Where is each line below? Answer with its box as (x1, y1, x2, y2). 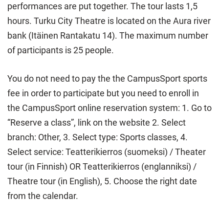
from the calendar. (7, 191, 78, 201)
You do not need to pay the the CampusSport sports (7, 73, 207, 84)
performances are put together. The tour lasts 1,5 (7, 1, 197, 11)
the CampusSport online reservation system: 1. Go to (7, 103, 212, 113)
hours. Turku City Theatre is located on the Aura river (7, 16, 211, 26)
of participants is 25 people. (7, 45, 114, 55)
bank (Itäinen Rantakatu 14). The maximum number (7, 30, 208, 41)
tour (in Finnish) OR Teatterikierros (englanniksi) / (7, 161, 197, 172)
